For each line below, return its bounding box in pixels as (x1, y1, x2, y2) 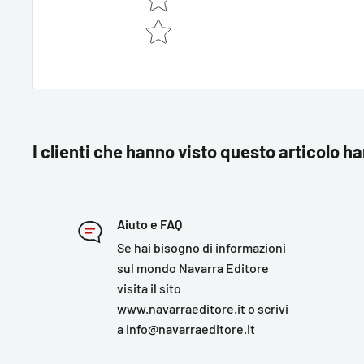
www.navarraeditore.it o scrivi (116, 301, 288, 316)
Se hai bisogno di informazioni (116, 240, 286, 255)
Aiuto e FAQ (116, 216, 182, 232)
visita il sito (116, 280, 181, 296)
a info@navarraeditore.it (116, 321, 255, 336)
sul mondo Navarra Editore (116, 260, 269, 275)
